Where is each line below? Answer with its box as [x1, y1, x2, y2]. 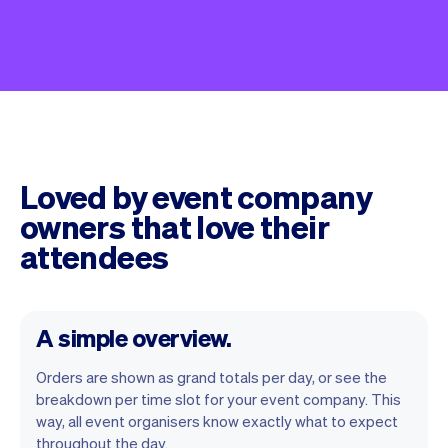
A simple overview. [36, 321, 232, 353]
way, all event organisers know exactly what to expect [36, 410, 398, 431]
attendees [20, 235, 169, 276]
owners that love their [20, 205, 329, 246]
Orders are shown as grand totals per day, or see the [36, 366, 387, 387]
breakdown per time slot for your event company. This [36, 388, 401, 409]
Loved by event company [20, 175, 372, 216]
